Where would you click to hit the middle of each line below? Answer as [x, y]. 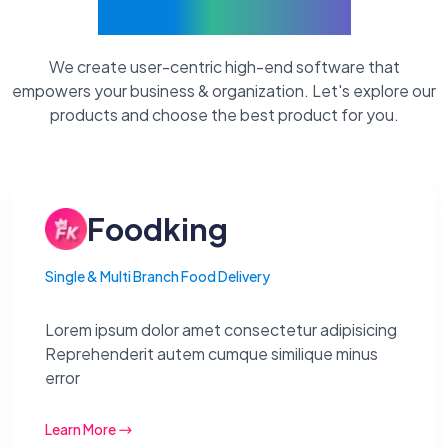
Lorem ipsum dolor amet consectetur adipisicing [221, 330]
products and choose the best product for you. [224, 115]
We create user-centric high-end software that [224, 67]
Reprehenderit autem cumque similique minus [211, 354]
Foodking [157, 229]
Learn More [80, 429]
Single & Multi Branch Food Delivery [157, 276]
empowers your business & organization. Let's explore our [224, 91]
